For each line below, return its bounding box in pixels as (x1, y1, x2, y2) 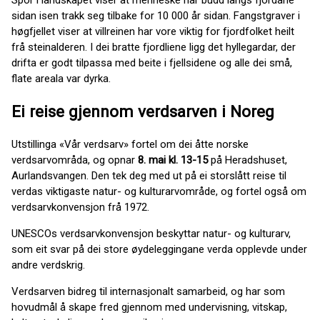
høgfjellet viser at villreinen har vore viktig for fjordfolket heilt (11, 25, 294, 38)
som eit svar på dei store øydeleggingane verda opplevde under (11, 243, 307, 256)
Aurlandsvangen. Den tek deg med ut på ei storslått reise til (11, 169, 286, 183)
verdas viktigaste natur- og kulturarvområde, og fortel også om (11, 185, 306, 199)
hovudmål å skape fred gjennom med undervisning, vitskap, (11, 301, 287, 314)
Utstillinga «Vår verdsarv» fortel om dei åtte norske (11, 138, 249, 151)
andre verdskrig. (11, 259, 85, 272)
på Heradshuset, (211, 154, 287, 167)
